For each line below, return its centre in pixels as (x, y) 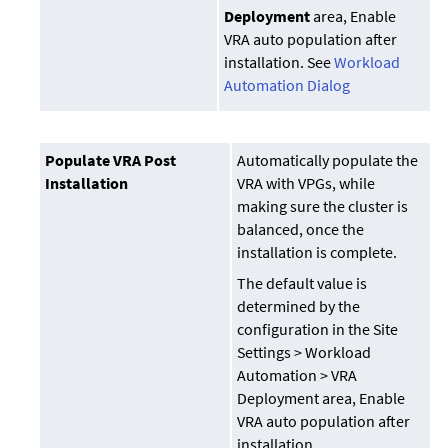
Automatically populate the (328, 160)
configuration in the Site (318, 329)
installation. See (279, 62)
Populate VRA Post (111, 160)
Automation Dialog (287, 85)
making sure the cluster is (323, 206)
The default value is (302, 283)
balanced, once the (301, 229)
